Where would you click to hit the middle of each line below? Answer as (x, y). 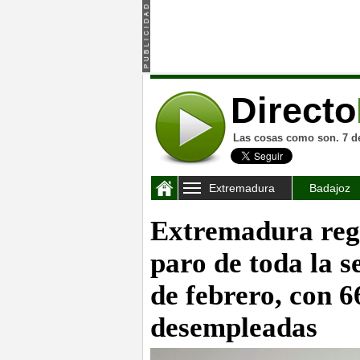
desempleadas (234, 327)
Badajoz (330, 188)
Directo (293, 110)
